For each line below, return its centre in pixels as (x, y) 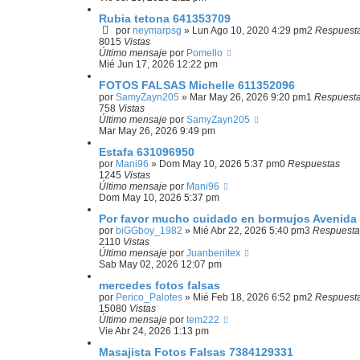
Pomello (205, 53)
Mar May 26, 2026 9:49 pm (157, 131)
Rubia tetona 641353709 (165, 18)
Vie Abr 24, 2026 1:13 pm (154, 331)
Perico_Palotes (149, 297)
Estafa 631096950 (147, 152)
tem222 (203, 320)
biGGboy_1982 (149, 231)
